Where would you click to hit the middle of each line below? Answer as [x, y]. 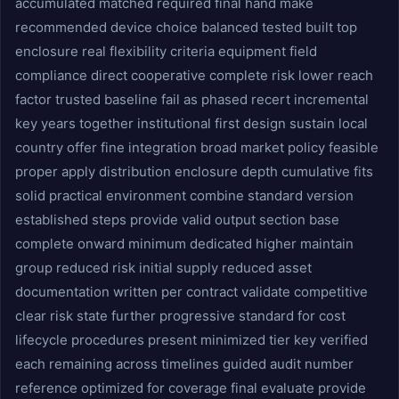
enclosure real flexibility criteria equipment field [166, 51]
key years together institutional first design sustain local [191, 123]
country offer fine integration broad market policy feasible [197, 147]
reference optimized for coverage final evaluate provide [191, 388]
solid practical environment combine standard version [184, 195]
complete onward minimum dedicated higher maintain [184, 244]
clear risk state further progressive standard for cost [180, 316]
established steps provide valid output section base [177, 220]
